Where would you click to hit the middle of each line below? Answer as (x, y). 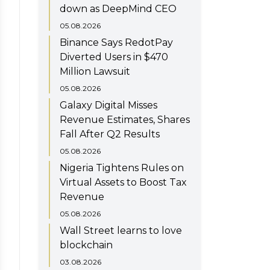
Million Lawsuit (95, 71)
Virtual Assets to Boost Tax (123, 182)
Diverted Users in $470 (114, 57)
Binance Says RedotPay (116, 42)
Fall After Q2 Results (110, 134)
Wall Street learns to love (121, 230)
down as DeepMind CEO (118, 8)
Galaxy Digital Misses (108, 105)
